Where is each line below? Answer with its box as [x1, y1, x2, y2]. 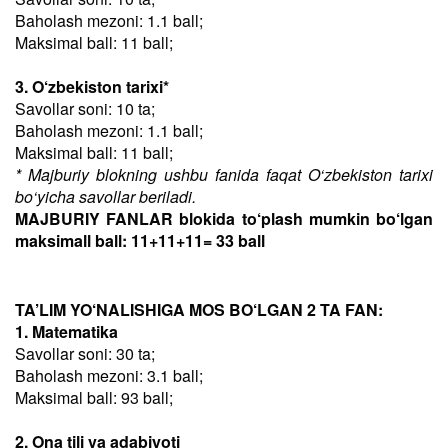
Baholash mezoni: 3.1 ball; [15, 364, 203, 387]
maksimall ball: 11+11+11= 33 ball [15, 229, 265, 252]
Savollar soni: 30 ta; [15, 342, 155, 365]
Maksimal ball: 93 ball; [15, 386, 173, 409]
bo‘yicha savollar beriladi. [15, 185, 196, 208]
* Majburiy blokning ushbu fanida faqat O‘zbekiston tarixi [15, 163, 433, 186]
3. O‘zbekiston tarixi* [15, 75, 169, 98]
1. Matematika [15, 320, 118, 343]
